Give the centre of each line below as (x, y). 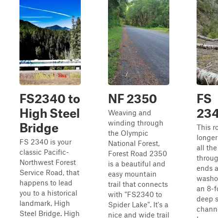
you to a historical (48, 193)
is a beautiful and (137, 163)
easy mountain (132, 174)
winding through (136, 123)
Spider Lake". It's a (138, 204)
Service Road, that (49, 172)
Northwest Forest (48, 162)
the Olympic (128, 133)
